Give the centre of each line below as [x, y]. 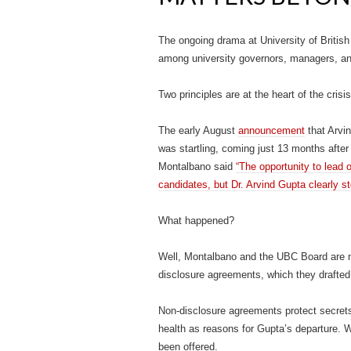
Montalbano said [197, 166]
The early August [198, 130]
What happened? [196, 221]
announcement [271, 130]
